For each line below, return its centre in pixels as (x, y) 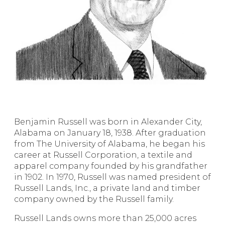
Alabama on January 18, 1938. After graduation (110, 133)
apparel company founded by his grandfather (111, 166)
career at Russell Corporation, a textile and (103, 155)
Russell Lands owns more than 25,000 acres (105, 218)
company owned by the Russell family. (94, 199)
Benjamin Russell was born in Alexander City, (108, 122)
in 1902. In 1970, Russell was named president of (113, 177)
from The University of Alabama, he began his (109, 144)
